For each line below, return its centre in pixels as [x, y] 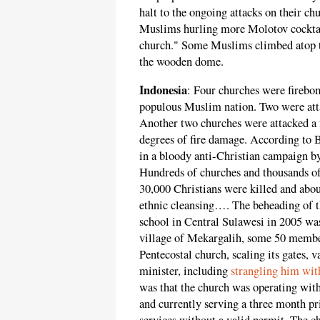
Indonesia [163, 90]
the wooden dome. [181, 62]
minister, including [185, 270]
